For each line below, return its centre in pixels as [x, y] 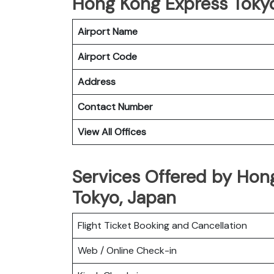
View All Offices [112, 131]
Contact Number [115, 106]
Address [97, 81]
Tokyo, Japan [124, 197]
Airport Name [108, 31]
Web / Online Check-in [127, 250]
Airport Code [107, 56]
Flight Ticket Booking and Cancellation [162, 225]
